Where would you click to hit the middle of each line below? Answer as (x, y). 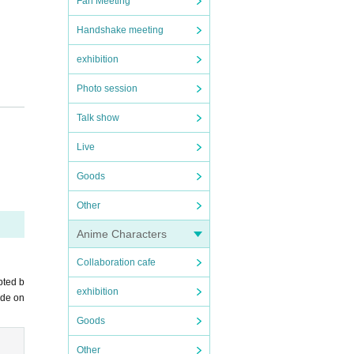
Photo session (107, 88)
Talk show (98, 118)
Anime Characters (122, 234)
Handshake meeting (120, 30)
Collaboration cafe (116, 262)
